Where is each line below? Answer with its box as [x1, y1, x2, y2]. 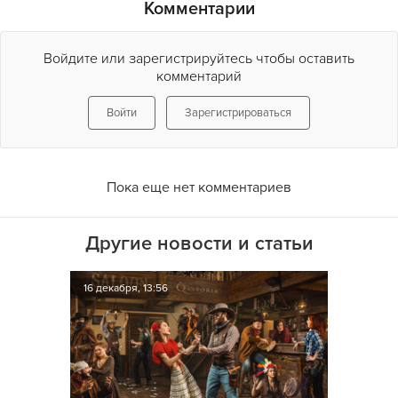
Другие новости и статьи [84, 232, 314, 256]
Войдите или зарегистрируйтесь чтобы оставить [44, 50, 354, 68]
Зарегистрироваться [185, 106, 291, 120]
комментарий [156, 68, 242, 85]
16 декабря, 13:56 [84, 282, 168, 295]
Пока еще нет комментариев [107, 179, 291, 196]
